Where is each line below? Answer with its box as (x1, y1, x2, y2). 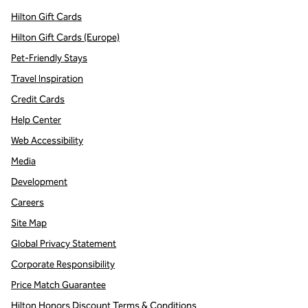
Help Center (11, 114, 61, 126)
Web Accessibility (11, 135, 83, 146)
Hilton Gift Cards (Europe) (11, 32, 120, 43)
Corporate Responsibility (11, 258, 115, 270)
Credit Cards (11, 93, 65, 105)
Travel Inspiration (11, 73, 83, 85)
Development (11, 176, 67, 188)
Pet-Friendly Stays (11, 52, 87, 64)
